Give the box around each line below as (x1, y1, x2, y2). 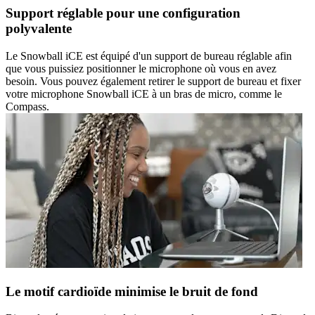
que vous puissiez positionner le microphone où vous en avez (6, 62, 276, 75)
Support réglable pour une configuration (6, 6, 240, 21)
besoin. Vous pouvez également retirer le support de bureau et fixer (6, 75, 301, 87)
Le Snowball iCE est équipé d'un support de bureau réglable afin (6, 49, 292, 62)
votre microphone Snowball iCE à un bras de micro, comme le (6, 87, 282, 100)
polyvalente (6, 21, 72, 37)
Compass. (6, 100, 49, 112)
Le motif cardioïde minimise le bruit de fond (6, 283, 258, 299)
